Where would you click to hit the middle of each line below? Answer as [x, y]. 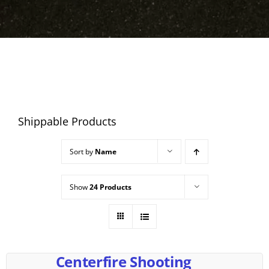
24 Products [110, 187]
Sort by [82, 152]
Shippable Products [67, 122]
